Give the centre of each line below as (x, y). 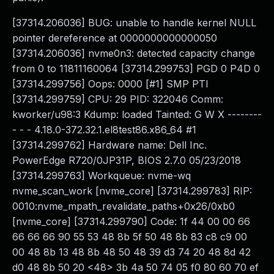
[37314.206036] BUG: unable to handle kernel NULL (134, 23)
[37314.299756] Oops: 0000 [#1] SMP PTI (110, 84)
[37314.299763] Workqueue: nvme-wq (102, 176)
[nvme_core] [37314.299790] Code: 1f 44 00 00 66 (131, 221)
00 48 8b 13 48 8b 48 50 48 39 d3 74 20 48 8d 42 (131, 252)
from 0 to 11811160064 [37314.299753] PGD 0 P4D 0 (136, 68)
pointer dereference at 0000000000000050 (115, 38)
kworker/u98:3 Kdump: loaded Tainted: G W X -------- (137, 114)
